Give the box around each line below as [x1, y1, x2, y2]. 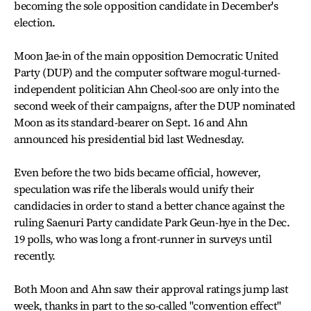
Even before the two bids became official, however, [14, 165, 261, 180]
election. [14, 15, 56, 30]
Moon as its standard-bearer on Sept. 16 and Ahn [14, 115, 248, 130]
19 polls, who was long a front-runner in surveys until [14, 231, 272, 246]
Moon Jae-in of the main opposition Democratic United [14, 48, 279, 63]
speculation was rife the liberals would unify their [14, 181, 254, 196]
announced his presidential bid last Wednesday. [14, 131, 244, 146]
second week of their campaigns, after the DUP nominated [14, 98, 296, 113]
